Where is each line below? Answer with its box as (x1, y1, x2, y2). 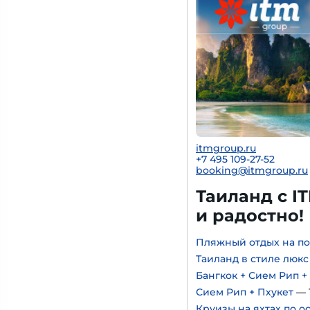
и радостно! (196, 206, 304, 226)
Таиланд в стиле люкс (196, 253, 309, 265)
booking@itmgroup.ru (196, 164, 308, 176)
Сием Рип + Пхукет (196, 286, 293, 298)
